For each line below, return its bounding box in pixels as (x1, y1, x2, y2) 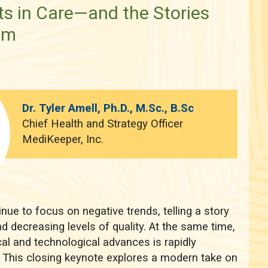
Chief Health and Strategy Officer (22, 117, 184, 131)
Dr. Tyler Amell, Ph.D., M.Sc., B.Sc (22, 102, 194, 115)
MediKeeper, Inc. (22, 133, 104, 147)
